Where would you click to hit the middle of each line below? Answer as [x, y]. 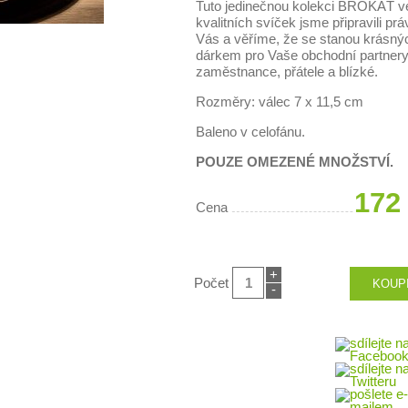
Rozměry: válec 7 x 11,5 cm [280, 102]
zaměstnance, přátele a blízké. [287, 71]
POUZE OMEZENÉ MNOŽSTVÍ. [295, 162]
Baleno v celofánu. [250, 132]
